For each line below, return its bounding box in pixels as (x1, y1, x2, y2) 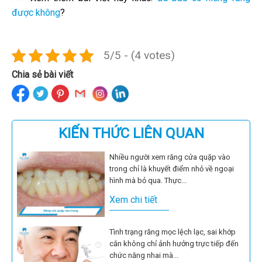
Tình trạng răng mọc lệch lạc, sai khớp (109, 227, 236, 236)
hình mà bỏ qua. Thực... (109, 175, 187, 185)
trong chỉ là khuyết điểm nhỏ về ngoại (109, 164, 234, 173)
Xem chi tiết (109, 194, 157, 205)
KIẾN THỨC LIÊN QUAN (58, 125, 204, 142)
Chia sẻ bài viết (12, 68, 73, 80)
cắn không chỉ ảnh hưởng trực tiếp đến (109, 239, 239, 248)
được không (12, 6, 60, 18)
